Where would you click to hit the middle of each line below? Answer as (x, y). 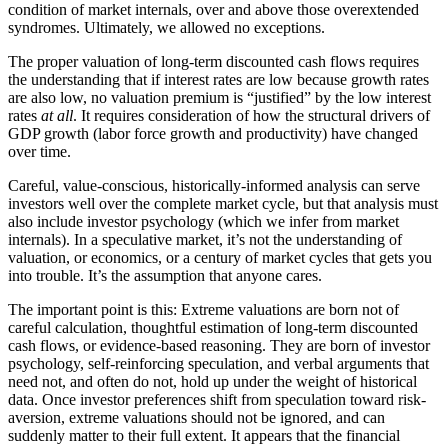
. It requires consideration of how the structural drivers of (251, 115)
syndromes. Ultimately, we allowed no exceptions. (166, 27)
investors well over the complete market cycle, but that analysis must (223, 203)
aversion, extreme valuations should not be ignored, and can (196, 417)
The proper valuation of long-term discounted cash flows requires (213, 61)
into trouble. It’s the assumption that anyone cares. (165, 275)
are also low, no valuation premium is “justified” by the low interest (219, 97)
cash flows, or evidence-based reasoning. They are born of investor (219, 345)
